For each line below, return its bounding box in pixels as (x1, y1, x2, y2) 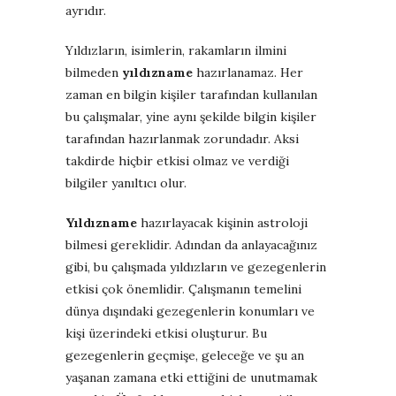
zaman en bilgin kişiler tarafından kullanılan (65, 86, 317, 103)
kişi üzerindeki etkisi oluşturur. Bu (65, 324, 267, 341)
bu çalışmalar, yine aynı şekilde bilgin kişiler (65, 108, 316, 125)
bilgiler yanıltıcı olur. (65, 174, 187, 191)
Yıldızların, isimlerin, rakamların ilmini (65, 42, 286, 58)
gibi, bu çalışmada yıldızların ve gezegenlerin (65, 258, 326, 275)
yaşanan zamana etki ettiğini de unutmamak (65, 369, 317, 385)
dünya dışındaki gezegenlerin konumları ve (65, 302, 315, 319)
